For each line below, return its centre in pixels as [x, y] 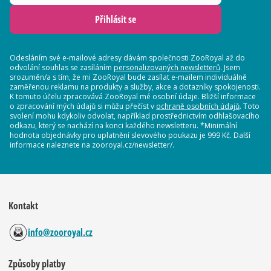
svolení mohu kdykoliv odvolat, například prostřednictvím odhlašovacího [135, 116]
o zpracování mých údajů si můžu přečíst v [83, 106]
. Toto [250, 106]
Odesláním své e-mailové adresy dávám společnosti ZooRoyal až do [127, 58]
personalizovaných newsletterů [167, 67]
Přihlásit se [116, 19]
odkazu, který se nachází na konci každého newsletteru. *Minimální [123, 126]
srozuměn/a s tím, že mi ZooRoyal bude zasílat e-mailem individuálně [128, 77]
